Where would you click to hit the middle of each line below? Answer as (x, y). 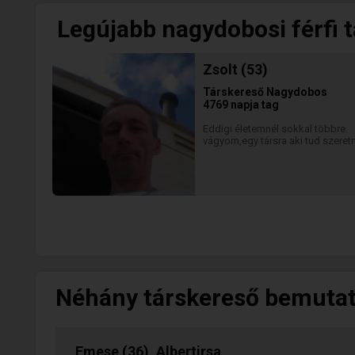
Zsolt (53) (235, 69)
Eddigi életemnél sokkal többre (274, 129)
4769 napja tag (241, 105)
